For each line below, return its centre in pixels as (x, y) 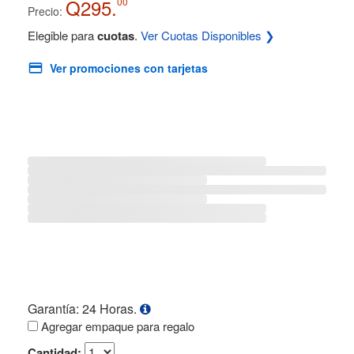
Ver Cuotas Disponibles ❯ (208, 35)
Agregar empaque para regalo (116, 326)
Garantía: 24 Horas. (84, 309)
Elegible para (62, 35)
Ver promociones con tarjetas (129, 68)
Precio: (45, 11)
